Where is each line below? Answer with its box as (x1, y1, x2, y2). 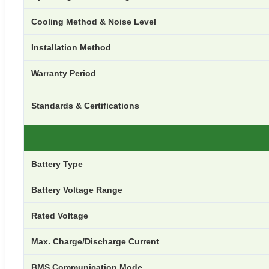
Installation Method (31, 43, 111, 53)
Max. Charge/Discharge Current (31, 237, 159, 247)
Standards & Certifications (31, 101, 139, 111)
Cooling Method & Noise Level (31, 17, 156, 27)
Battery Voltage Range (31, 185, 122, 195)
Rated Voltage (31, 211, 88, 221)
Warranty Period (31, 68, 96, 79)
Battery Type (31, 159, 83, 169)
